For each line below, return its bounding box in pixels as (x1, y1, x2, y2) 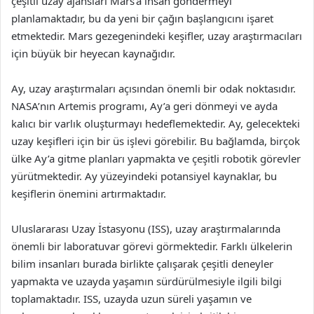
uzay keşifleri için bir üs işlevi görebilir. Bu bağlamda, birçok (11, 134, 300, 148)
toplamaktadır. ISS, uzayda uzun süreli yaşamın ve (11, 292, 252, 306)
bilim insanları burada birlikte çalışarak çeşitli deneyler (11, 257, 273, 271)
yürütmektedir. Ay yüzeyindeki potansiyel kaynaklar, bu (11, 169, 277, 183)
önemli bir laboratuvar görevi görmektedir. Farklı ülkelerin (11, 239, 292, 253)
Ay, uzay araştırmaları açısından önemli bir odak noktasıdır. (11, 81, 296, 95)
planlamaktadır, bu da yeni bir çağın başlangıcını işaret (11, 11, 273, 25)
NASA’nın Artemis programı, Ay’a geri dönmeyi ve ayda (11, 99, 278, 113)
